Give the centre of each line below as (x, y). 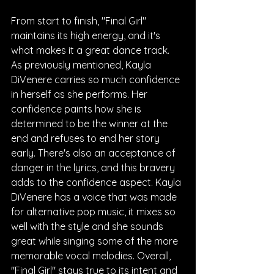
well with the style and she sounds (88, 226)
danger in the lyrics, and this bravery (94, 167)
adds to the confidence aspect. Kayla (97, 182)
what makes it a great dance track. (91, 50)
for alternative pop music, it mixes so (94, 211)
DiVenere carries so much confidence (97, 79)
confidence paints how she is (77, 109)
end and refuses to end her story (87, 138)
